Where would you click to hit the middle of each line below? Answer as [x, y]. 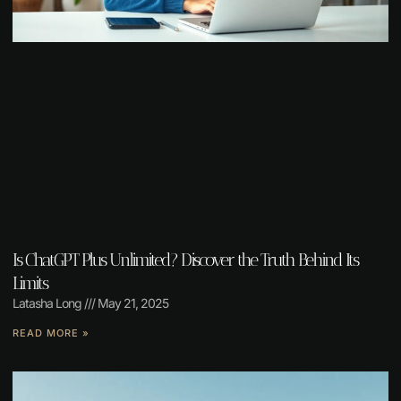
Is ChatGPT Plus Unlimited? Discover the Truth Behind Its [185, 260]
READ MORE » [51, 333]
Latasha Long [48, 303]
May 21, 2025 [132, 303]
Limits [30, 283]
